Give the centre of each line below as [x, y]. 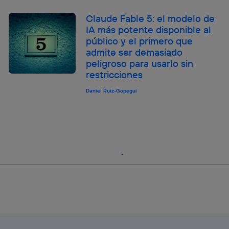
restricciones [114, 74]
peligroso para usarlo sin [140, 63]
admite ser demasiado [134, 52]
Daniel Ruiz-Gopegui [112, 90]
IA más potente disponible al [149, 29]
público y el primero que [140, 41]
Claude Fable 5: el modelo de [151, 18]
